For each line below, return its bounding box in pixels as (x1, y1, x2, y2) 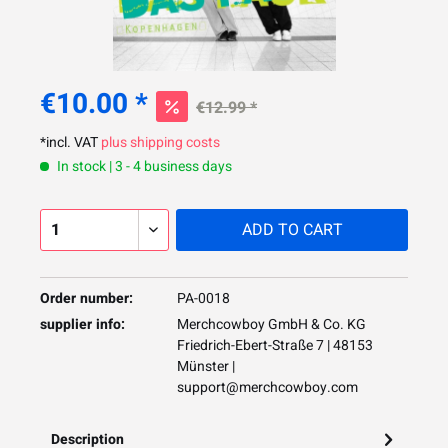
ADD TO (241, 218, 299, 242)
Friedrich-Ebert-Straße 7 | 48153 (176, 335, 373, 356)
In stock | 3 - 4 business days (54, 156, 232, 177)
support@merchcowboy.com (176, 377, 358, 398)
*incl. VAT (40, 132, 101, 153)
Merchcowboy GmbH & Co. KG (176, 314, 366, 335)
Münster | (176, 356, 235, 377)
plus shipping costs (101, 132, 220, 153)
